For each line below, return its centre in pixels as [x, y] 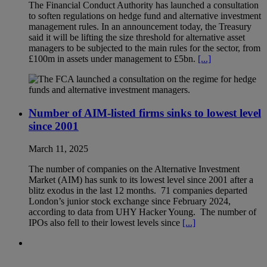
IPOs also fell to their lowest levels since [105, 223]
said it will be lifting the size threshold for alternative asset [137, 37]
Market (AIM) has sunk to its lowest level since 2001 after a [141, 180]
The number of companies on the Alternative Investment [134, 169]
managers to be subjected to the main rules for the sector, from [145, 48]
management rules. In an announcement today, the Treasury [140, 26]
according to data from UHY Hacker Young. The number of [142, 212]
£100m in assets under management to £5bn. [113, 58]
